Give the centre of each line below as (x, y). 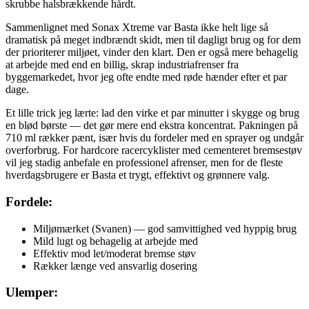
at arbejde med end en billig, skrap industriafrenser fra (122, 65)
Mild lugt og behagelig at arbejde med (116, 241)
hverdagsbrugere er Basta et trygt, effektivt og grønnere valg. (138, 175)
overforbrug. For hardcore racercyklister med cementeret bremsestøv (154, 150)
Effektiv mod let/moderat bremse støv (114, 253)
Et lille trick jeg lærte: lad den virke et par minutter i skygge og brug (152, 113)
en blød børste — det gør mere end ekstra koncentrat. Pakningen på (152, 126)
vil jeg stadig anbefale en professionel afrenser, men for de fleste (144, 163)
